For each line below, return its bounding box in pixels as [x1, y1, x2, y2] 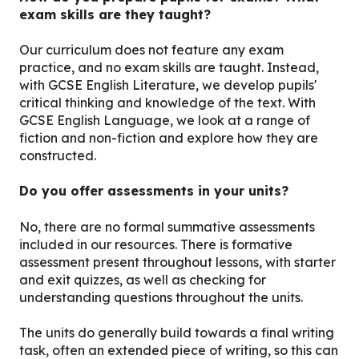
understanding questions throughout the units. [19, 288, 303, 305]
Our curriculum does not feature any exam [19, 42, 284, 58]
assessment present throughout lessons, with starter [19, 253, 336, 270]
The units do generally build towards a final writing [19, 325, 334, 341]
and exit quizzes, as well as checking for [19, 271, 266, 288]
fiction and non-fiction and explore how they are [19, 130, 318, 147]
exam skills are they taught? [19, 6, 211, 22]
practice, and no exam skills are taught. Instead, [19, 59, 319, 76]
